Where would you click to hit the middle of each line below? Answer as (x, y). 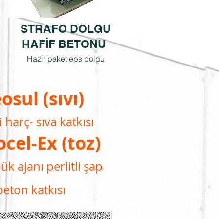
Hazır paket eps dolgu (66, 59)
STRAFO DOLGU (66, 29)
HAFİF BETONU (66, 44)
